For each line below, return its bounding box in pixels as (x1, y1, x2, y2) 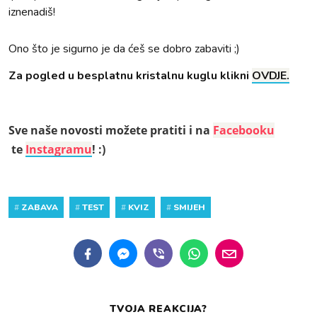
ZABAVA (21, 202, 58, 213)
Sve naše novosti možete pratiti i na (8, 122, 213, 138)
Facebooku (213, 122, 275, 138)
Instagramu (25, 142, 92, 157)
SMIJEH (173, 202, 205, 213)
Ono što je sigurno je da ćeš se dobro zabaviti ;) (8, 41, 240, 57)
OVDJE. (252, 68, 289, 83)
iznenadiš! (8, 4, 55, 20)
